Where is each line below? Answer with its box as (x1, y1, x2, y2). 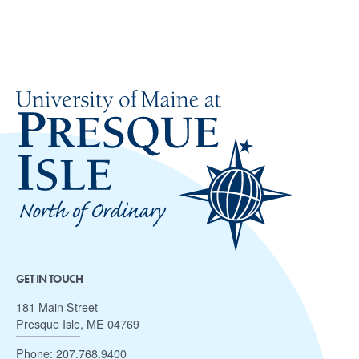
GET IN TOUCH (16, 271, 83, 286)
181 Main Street (16, 299, 98, 316)
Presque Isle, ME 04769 (16, 316, 139, 333)
